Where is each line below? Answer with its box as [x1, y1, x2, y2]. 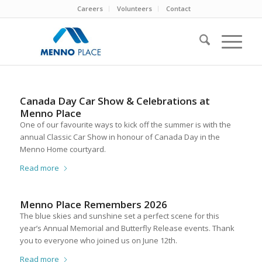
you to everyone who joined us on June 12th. [19, 235, 177, 246]
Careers [77, 4, 103, 13]
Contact [166, 4, 191, 13]
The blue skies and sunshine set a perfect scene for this [19, 211, 219, 222]
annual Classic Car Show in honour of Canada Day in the [19, 132, 220, 143]
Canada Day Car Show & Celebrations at [19, 94, 210, 108]
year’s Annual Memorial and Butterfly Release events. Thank [19, 223, 235, 234]
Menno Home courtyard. [19, 144, 108, 155]
